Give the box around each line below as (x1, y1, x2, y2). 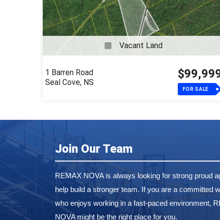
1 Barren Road (45, 68, 93, 78)
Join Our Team (55, 142, 133, 156)
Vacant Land (119, 41, 163, 51)
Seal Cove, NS (45, 78, 94, 87)
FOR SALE (183, 86, 209, 92)
